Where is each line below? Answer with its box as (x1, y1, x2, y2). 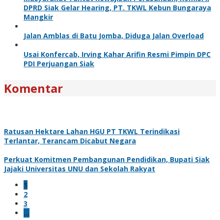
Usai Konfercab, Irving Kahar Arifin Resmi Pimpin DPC (24, 49, 211, 59)
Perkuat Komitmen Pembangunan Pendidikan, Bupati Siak (4, 154, 210, 164)
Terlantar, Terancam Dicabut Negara (4, 136, 136, 145)
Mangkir (24, 12, 53, 22)
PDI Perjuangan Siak (24, 58, 94, 68)
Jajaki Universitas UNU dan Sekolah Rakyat (4, 164, 155, 173)
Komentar (4, 80, 63, 96)
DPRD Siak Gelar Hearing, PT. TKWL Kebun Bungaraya (24, 2, 211, 12)
